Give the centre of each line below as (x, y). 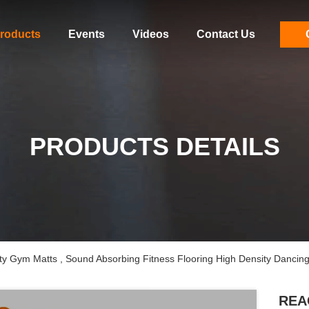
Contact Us (226, 34)
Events (86, 34)
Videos (150, 34)
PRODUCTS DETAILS (154, 147)
